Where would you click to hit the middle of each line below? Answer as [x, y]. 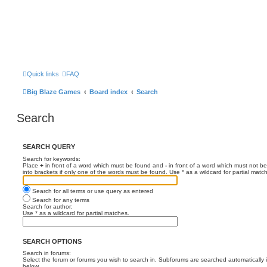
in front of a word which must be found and [104, 165]
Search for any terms [60, 200]
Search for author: [48, 206]
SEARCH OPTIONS [52, 241]
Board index [108, 92]
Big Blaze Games [54, 92]
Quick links [43, 74]
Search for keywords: [52, 159]
